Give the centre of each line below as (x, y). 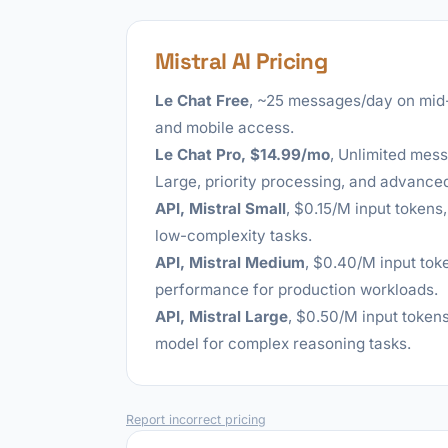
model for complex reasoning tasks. (283, 343)
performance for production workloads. (296, 289)
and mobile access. (224, 127)
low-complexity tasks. (233, 235)
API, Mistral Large (221, 316)
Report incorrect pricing (196, 419)
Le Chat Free (202, 100)
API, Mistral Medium (230, 262)
